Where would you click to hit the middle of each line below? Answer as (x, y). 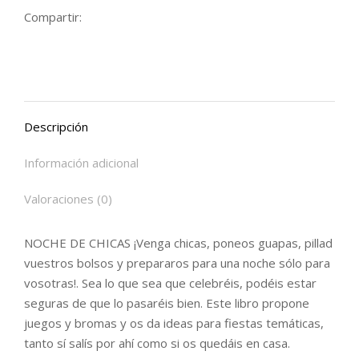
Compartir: (53, 16)
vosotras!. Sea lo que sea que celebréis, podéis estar (170, 282)
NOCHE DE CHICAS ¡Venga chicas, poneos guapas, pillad (178, 242)
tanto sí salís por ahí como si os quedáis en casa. (157, 343)
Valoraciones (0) (68, 198)
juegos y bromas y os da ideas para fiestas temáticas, (174, 323)
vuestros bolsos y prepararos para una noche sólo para (177, 262)
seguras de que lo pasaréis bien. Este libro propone (167, 303)
